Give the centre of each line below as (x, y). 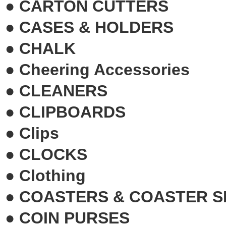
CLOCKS (53, 154)
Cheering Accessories (104, 69)
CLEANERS (63, 91)
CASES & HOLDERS (96, 27)
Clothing (52, 175)
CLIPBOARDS (72, 112)
